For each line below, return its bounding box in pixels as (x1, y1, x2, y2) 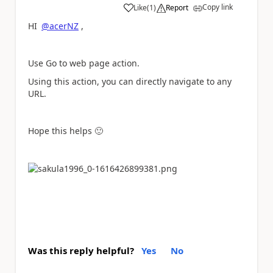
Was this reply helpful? (28, 244, 134, 257)
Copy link (202, 1, 233, 12)
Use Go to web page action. (28, 57, 140, 69)
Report (166, 2, 188, 13)
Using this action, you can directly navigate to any (28, 76, 232, 87)
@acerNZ (41, 19, 79, 32)
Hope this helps (28, 125, 94, 136)
